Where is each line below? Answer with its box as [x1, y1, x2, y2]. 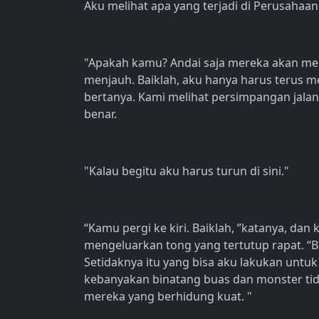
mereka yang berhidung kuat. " [84, 288, 252, 304]
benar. [84, 106, 117, 122]
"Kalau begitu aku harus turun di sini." [84, 163, 289, 179]
